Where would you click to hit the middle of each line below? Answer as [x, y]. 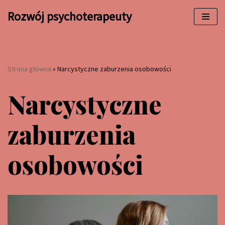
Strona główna [29, 69]
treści [16, 51]
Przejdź [19, 27]
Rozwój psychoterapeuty [70, 16]
